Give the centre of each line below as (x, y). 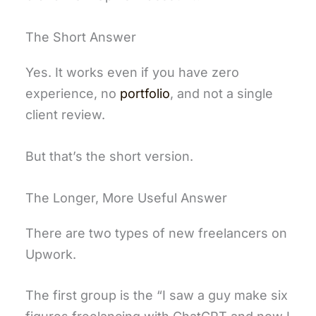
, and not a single (221, 93)
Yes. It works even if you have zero (132, 72)
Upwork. (51, 254)
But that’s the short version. (109, 156)
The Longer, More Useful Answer (126, 197)
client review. (65, 114)
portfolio (145, 93)
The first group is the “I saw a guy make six (157, 296)
